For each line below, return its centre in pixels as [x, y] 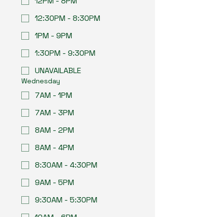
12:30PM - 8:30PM [68, 18]
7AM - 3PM [66, 113]
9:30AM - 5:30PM [66, 200]
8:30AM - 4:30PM [66, 165]
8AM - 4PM [54, 147]
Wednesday [41, 81]
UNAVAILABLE [58, 70]
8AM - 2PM [54, 130]
